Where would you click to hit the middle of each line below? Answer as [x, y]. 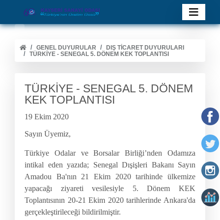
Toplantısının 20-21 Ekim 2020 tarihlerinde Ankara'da [110, 200]
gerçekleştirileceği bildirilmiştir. [73, 212]
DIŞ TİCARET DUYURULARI [145, 48]
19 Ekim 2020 [47, 117]
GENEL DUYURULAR [66, 48]
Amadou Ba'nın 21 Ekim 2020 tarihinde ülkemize [110, 177]
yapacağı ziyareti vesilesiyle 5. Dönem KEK [110, 189]
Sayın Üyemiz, [48, 134]
